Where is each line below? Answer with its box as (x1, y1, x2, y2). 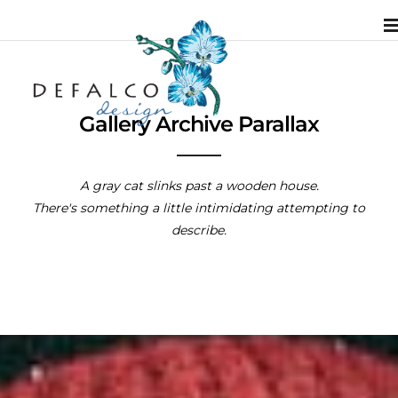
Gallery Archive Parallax (79, 111, 319, 137)
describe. (171, 222, 227, 238)
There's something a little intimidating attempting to (33, 200, 365, 216)
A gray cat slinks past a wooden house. (79, 178, 319, 194)
